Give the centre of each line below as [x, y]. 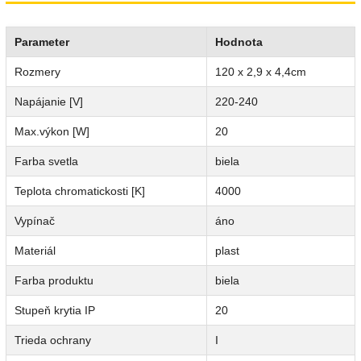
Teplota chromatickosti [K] [80, 191]
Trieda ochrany [53, 340]
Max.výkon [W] [52, 132]
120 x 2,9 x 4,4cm [261, 72]
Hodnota [239, 42]
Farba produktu [54, 281]
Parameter [42, 42]
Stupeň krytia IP [55, 311]
